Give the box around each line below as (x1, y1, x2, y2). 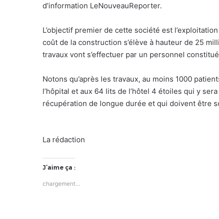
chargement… (43, 179, 80, 187)
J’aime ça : (43, 163, 75, 171)
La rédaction (43, 134, 85, 144)
